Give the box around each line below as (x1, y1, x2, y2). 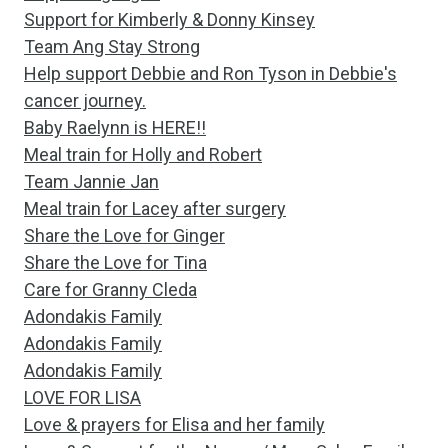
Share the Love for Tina (24, 252, 207, 273)
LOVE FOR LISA (24, 387, 141, 408)
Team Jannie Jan (24, 171, 159, 192)
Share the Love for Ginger (24, 225, 225, 246)
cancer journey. (24, 90, 146, 111)
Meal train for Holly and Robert (24, 144, 262, 165)
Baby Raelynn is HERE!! (24, 117, 206, 138)
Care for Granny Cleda (24, 279, 197, 300)
